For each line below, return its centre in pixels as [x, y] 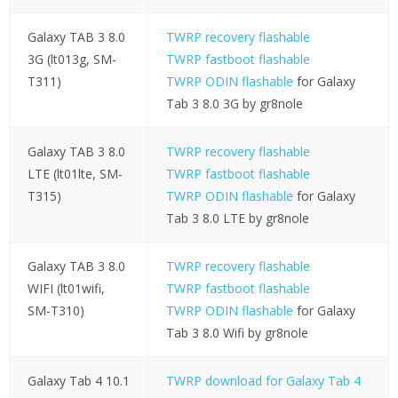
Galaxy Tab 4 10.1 [78, 381]
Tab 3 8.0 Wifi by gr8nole [237, 333]
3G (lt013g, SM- [72, 60]
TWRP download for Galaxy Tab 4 [263, 381]
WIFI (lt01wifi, [66, 289]
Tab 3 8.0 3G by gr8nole [234, 104]
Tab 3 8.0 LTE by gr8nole [237, 219]
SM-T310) [56, 311]
